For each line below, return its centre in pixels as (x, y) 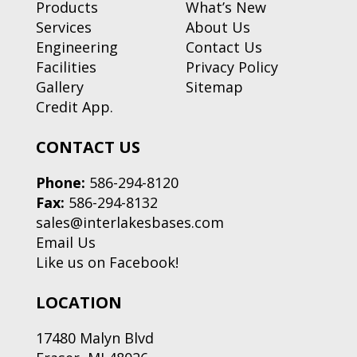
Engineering (76, 47)
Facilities (66, 67)
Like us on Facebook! (107, 263)
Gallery (59, 87)
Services (63, 27)
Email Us (65, 243)
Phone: (60, 183)
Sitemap (214, 87)
